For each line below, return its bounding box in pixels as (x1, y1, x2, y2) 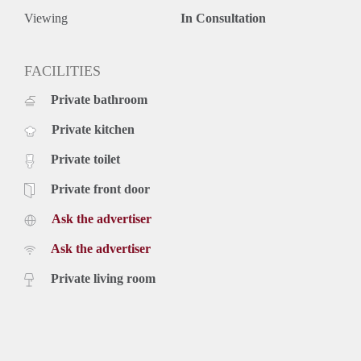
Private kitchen (52, 122, 135, 137)
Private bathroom (51, 93, 147, 107)
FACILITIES (24, 63, 101, 80)
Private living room (51, 272, 156, 286)
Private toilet (51, 152, 120, 167)
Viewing (24, 11, 68, 26)
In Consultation (180, 11, 266, 26)
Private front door (51, 182, 150, 197)
